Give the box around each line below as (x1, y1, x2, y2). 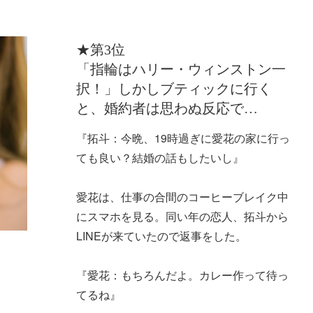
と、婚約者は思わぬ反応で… (75, 100, 258, 116)
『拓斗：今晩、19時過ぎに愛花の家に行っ (75, 129, 290, 146)
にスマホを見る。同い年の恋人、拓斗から (75, 208, 289, 224)
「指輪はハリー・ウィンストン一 (75, 61, 286, 77)
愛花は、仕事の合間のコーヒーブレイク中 (75, 188, 289, 205)
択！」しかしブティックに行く (75, 80, 272, 96)
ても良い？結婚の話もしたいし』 (75, 149, 244, 166)
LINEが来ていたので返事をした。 (75, 227, 247, 244)
